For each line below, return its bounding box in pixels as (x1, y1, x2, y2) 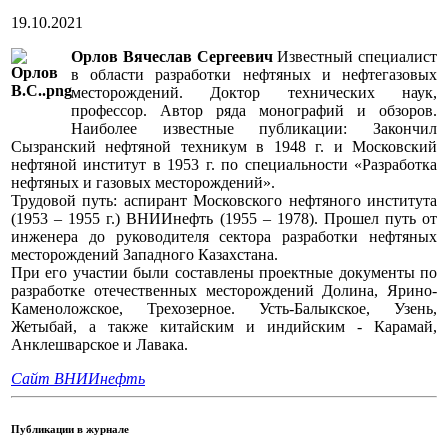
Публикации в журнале (11, 423, 129, 436)
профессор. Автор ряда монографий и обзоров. (71, 102, 437, 120)
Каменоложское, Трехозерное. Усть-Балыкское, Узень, (11, 300, 437, 318)
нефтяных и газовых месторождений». (11, 174, 275, 192)
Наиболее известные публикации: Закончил (71, 120, 437, 138)
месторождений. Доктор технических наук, (71, 84, 437, 102)
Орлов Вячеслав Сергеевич (71, 48, 273, 66)
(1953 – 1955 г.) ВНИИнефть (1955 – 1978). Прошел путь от (11, 210, 437, 228)
